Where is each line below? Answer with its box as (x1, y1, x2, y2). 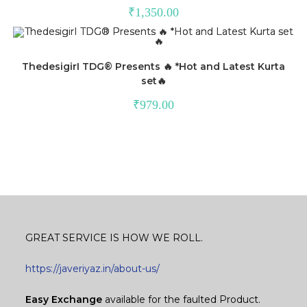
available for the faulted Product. (102, 293, 261, 306)
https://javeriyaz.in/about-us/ (25, 262, 160, 275)
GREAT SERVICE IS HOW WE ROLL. (25, 231, 204, 244)
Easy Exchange (25, 293, 103, 306)
